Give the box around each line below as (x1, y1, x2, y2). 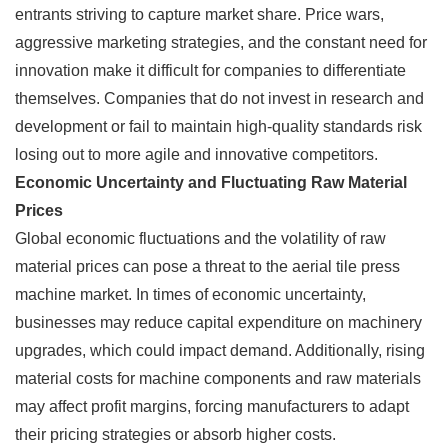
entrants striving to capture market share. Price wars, (15, 5, 384, 23)
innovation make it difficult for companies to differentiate (15, 61, 406, 79)
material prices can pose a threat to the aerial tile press (15, 257, 400, 275)
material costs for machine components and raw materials (15, 369, 421, 387)
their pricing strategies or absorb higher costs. (15, 425, 336, 443)
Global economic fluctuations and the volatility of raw (15, 229, 386, 247)
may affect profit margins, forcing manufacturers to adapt (15, 397, 409, 415)
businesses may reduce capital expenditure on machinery (15, 313, 422, 331)
